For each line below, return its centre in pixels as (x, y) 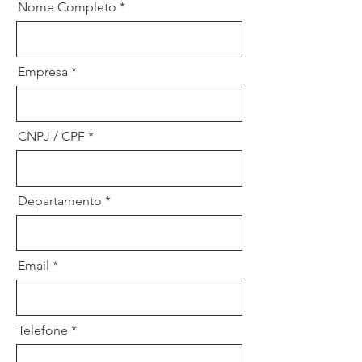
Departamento (60, 201)
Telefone (43, 330)
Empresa (43, 72)
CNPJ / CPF (51, 136)
